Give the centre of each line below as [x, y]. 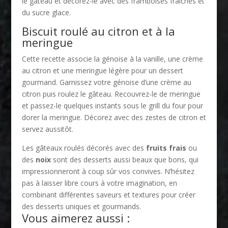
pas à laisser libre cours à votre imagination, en [99, 183]
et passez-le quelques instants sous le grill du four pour [112, 105]
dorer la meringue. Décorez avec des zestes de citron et [114, 117]
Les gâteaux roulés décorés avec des [84, 148]
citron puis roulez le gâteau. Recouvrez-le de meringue [111, 94]
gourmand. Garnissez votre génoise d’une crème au [106, 82]
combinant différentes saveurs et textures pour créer [108, 194]
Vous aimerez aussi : [76, 218]
